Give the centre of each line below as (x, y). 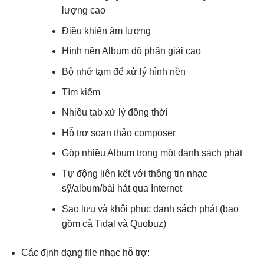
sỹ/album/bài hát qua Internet (122, 188)
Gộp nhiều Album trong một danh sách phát (152, 153)
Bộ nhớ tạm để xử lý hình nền (123, 72)
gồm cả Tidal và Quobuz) (114, 223)
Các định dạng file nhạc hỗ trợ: (85, 252)
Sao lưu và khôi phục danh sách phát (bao (150, 209)
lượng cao (83, 11)
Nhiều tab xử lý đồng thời (115, 113)
